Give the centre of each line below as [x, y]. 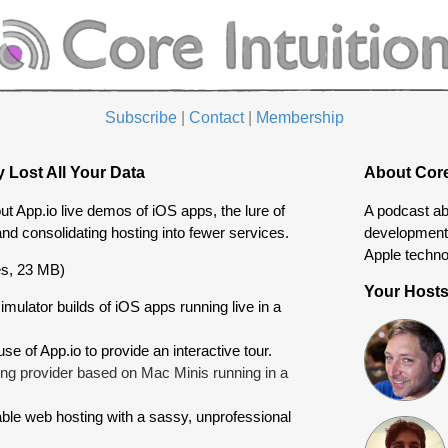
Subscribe [140, 118]
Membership [299, 118]
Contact [216, 118]
